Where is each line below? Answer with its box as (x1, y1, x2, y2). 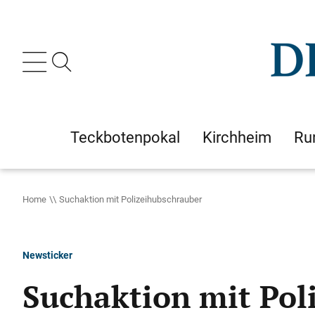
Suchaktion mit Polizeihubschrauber (59, 193, 202, 205)
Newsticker (22, 248, 72, 262)
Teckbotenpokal (70, 127, 180, 148)
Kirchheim (202, 127, 271, 148)
